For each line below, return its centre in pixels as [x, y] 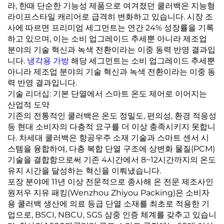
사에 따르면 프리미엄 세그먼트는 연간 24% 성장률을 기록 [111, 28]
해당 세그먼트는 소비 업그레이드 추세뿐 [143, 61]
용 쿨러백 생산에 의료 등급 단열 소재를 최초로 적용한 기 [108, 204]
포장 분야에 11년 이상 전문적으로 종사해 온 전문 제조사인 [110, 182]
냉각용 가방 [49, 61]
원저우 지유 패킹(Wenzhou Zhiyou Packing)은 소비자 [108, 193]
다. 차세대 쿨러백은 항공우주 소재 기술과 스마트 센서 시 [108, 138]
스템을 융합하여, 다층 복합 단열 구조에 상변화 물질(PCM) [111, 149]
